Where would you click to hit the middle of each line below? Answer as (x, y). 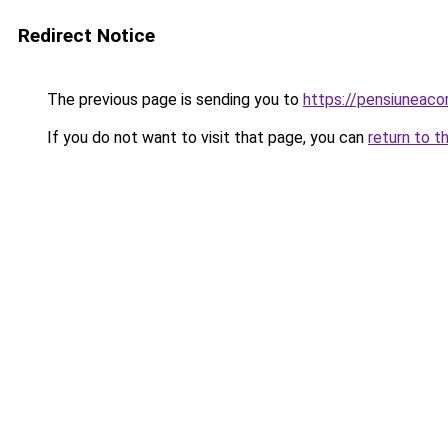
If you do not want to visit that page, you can (205, 137)
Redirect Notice (86, 35)
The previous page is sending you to (173, 99)
